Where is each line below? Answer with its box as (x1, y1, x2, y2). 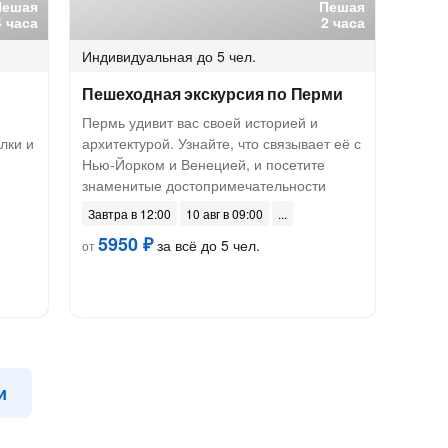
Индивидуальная (82, 46, 194, 66)
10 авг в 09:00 (186, 205, 264, 222)
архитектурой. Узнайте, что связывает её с (82, 133, 362, 153)
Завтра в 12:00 (88, 205, 172, 222)
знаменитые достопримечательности (82, 175, 327, 195)
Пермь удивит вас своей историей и (82, 112, 319, 132)
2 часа (321, 12, 366, 32)
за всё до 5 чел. (153, 235, 261, 255)
